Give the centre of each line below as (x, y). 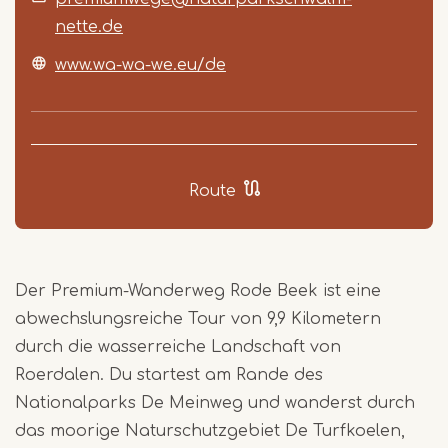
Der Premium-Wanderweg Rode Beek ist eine (198, 291)
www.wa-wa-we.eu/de (140, 65)
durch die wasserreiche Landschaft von (178, 347)
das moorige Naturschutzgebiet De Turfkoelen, (210, 431)
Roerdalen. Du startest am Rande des (169, 375)
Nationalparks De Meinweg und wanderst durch (215, 403)
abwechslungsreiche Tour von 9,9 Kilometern (198, 319)
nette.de (89, 27)
